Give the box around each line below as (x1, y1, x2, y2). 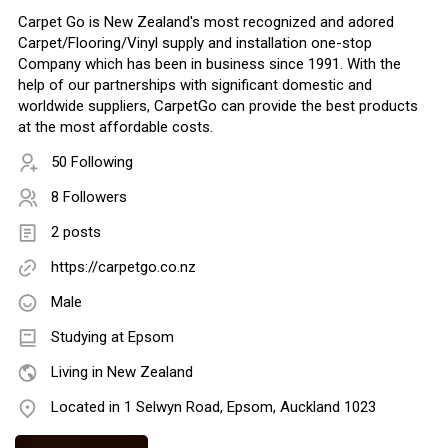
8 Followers (51, 188, 127, 207)
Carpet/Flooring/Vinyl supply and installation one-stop (18, 34, 372, 53)
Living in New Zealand (51, 363, 193, 382)
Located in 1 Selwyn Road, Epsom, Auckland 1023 (51, 398, 376, 417)
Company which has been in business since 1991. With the (18, 55, 401, 74)
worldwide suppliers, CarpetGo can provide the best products (18, 97, 418, 116)
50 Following (51, 153, 133, 172)
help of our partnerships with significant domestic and (18, 76, 372, 95)
